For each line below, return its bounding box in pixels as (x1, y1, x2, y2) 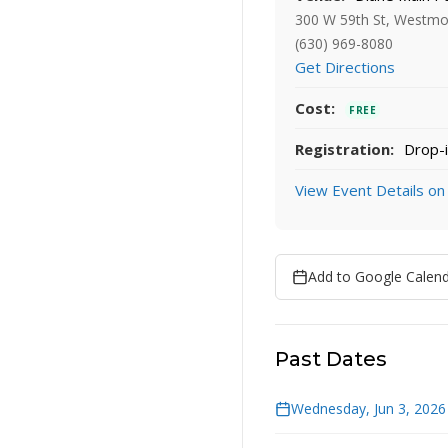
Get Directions (295, 57, 395, 78)
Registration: (295, 139, 394, 160)
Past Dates (275, 347, 387, 372)
